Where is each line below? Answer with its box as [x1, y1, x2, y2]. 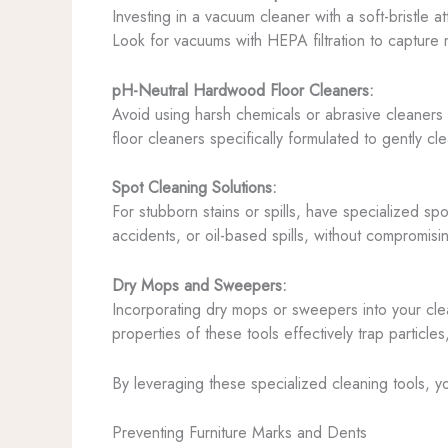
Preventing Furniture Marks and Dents [112, 421, 367, 445]
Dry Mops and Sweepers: [112, 273, 287, 297]
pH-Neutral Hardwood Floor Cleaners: [112, 78, 374, 102]
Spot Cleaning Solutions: [112, 176, 277, 200]
